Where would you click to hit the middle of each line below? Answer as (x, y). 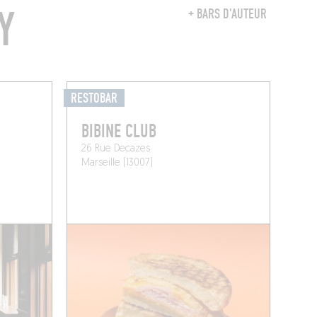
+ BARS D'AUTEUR (227, 15)
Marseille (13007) (117, 163)
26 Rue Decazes (116, 149)
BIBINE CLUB (119, 132)
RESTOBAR (94, 99)
